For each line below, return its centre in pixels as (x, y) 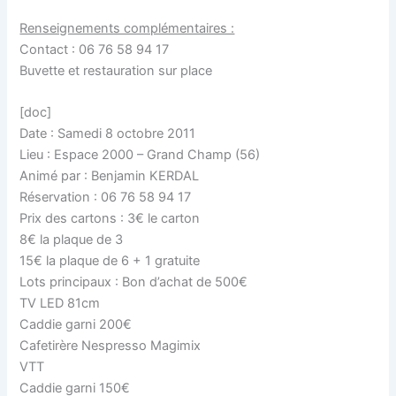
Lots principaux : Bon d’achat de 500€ (134, 282)
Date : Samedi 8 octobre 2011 (108, 133)
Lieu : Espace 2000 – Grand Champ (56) (140, 154)
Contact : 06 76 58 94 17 (95, 49)
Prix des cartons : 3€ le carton (110, 218)
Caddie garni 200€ (76, 324)
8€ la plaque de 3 (72, 239)
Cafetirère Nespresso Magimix (110, 345)
